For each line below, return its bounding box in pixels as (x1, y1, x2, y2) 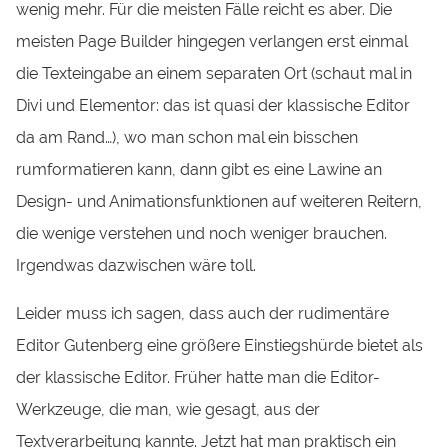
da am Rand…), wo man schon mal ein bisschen (16, 127, 359, 147)
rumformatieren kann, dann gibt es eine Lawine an (16, 159, 383, 179)
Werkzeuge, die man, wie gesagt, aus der (16, 399, 321, 419)
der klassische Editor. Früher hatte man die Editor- (16, 367, 381, 387)
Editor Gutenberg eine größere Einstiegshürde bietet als (16, 335, 424, 355)
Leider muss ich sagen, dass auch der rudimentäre (16, 303, 390, 323)
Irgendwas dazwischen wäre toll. (16, 255, 257, 275)
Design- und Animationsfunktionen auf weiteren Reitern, (16, 191, 423, 211)
